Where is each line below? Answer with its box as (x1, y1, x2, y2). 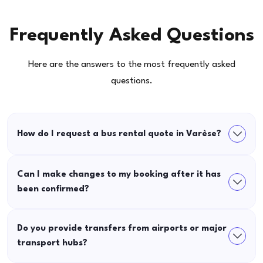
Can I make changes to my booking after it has (17, 170, 221, 180)
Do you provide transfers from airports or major (17, 224, 227, 234)
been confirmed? (17, 185, 89, 194)
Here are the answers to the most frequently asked (28, 60, 235, 70)
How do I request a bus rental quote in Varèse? (17, 129, 221, 139)
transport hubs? (17, 239, 87, 248)
